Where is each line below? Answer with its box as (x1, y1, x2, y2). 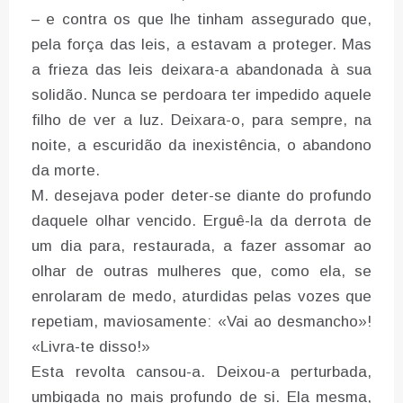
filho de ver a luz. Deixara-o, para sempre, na (31, 112, 372, 130)
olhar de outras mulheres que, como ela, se (31, 263, 372, 281)
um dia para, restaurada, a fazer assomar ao (31, 237, 372, 255)
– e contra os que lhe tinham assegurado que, (31, 11, 372, 29)
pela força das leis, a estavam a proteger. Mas (31, 36, 372, 54)
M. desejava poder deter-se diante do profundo (31, 187, 372, 205)
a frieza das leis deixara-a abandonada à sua (31, 61, 372, 79)
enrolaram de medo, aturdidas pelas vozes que (31, 288, 372, 306)
